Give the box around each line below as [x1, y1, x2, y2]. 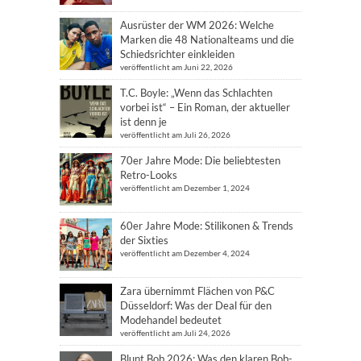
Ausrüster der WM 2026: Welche [120, 19, 274, 31]
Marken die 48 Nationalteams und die [120, 33, 294, 46]
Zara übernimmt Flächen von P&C [120, 284, 275, 297]
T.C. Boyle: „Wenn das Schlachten [120, 86, 272, 99]
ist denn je [120, 115, 167, 128]
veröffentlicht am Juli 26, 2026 [120, 130, 230, 139]
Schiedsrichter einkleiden [120, 48, 234, 60]
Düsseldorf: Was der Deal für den [120, 299, 272, 312]
